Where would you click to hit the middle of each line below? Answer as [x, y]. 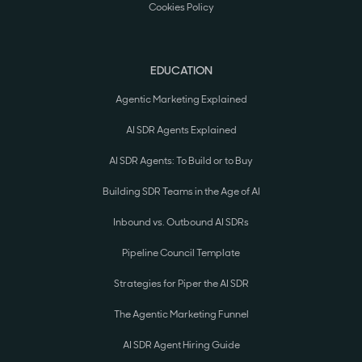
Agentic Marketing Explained [181, 100]
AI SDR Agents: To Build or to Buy [181, 161]
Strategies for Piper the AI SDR [181, 284]
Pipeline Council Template [181, 253]
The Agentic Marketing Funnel [181, 315]
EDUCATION [181, 71]
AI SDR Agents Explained [181, 130]
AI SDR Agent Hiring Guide [181, 345]
